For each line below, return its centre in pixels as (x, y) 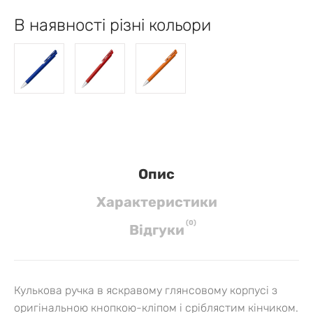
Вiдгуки (156, 230)
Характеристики (156, 202)
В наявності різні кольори (112, 25)
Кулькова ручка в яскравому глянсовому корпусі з (146, 290)
